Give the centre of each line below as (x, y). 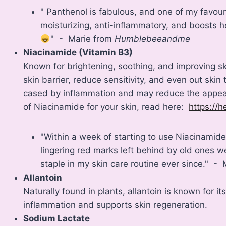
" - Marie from (82, 39)
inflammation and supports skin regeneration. (116, 205)
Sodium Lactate (57, 219)
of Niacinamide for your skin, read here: (106, 107)
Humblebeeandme (152, 39)
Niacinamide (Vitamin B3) (78, 53)
